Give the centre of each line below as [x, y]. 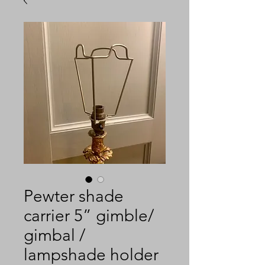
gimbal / [54, 235]
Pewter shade [74, 196]
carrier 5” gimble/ [89, 215]
